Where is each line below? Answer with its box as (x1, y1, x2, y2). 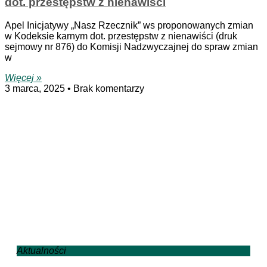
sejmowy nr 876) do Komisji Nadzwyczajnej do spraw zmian (5, 41, 258, 52)
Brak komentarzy (71, 83, 144, 94)
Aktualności (17, 245, 66, 256)
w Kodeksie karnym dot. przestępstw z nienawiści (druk (5, 30, 237, 41)
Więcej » (5, 72, 42, 83)
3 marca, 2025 (5, 83, 67, 94)
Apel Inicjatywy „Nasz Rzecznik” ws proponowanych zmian (5, 20, 253, 30)
